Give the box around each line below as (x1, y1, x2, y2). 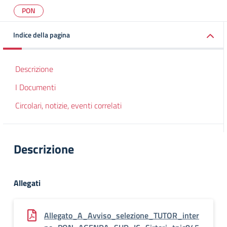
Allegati (14, 177, 41, 189)
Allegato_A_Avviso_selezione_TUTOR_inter (44, 209, 199, 221)
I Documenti (15, 81, 56, 93)
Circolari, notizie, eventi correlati (15, 99, 122, 111)
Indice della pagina (13, 29, 70, 40)
